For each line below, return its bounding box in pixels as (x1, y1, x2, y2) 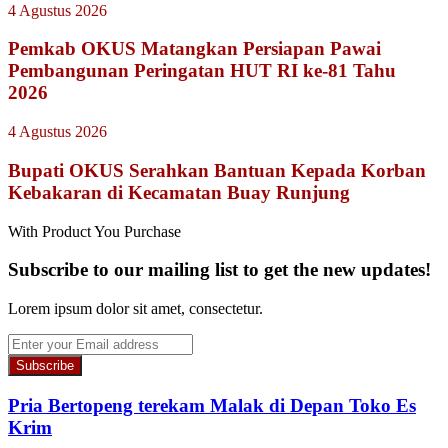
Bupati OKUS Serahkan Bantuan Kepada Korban (8, 159, 426, 181)
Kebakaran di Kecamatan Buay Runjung (8, 181, 350, 203)
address (7, 387, 54, 404)
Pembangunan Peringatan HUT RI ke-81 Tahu (8, 60, 396, 82)
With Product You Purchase (8, 222, 181, 240)
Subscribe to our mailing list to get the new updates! (8, 259, 431, 281)
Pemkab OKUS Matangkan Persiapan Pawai (8, 38, 381, 60)
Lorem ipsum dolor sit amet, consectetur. (8, 300, 263, 317)
